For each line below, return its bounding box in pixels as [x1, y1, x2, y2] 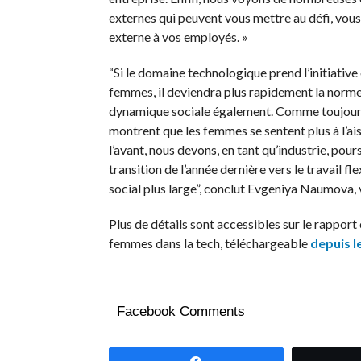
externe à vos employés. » [108, 29, 248, 44]
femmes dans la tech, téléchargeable [108, 235, 310, 251]
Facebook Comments [116, 304, 245, 319]
